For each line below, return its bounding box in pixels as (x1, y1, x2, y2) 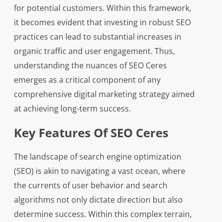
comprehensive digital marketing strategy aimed (13, 89, 195, 100)
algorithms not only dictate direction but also (13, 194, 183, 205)
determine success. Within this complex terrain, (13, 209, 192, 220)
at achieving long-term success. (13, 103, 131, 114)
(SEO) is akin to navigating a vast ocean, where (13, 166, 185, 176)
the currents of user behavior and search (13, 180, 167, 191)
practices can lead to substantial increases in (13, 31, 181, 42)
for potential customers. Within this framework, (13, 2, 191, 13)
